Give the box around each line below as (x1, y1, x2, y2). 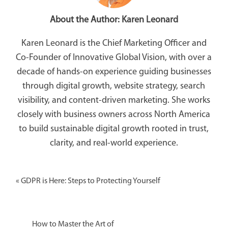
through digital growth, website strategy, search (22, 81, 205, 91)
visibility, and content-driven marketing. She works (17, 95, 210, 105)
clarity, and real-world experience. (49, 138, 178, 148)
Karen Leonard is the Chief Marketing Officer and (21, 38, 207, 48)
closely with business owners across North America (17, 109, 210, 120)
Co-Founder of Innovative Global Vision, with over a (16, 52, 212, 63)
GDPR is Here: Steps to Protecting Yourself (20, 177, 160, 185)
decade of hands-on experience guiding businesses (16, 67, 211, 77)
